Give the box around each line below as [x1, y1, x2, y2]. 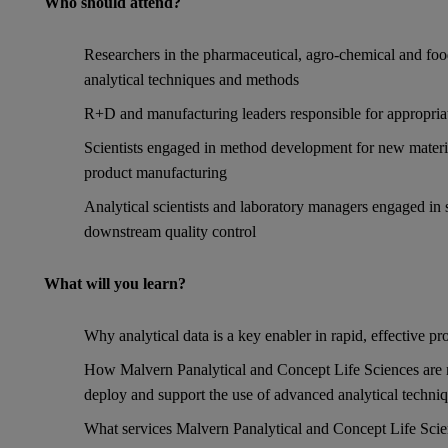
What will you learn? [44, 275, 186, 292]
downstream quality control [84, 223, 256, 240]
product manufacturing [84, 164, 227, 181]
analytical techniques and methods [84, 71, 299, 88]
